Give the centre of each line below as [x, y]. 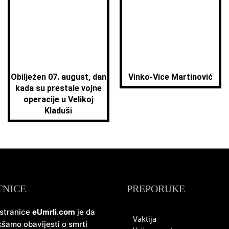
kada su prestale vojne [58, 88]
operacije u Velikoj [58, 100]
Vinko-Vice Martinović [171, 77]
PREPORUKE [156, 189]
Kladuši [59, 111]
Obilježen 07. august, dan [58, 77]
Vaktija [145, 219]
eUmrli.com [54, 212]
